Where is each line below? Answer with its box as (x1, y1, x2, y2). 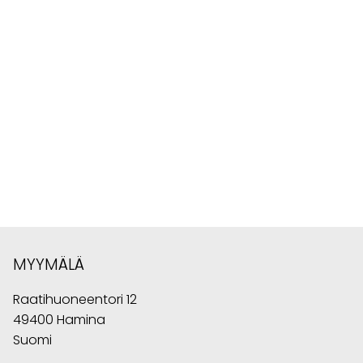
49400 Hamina (13, 310, 105, 330)
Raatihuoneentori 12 (13, 290, 137, 310)
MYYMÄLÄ (13, 254, 84, 276)
